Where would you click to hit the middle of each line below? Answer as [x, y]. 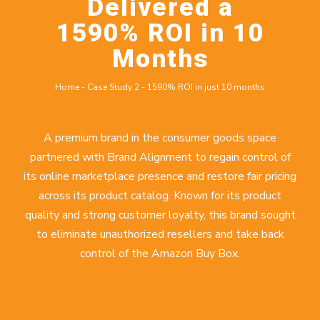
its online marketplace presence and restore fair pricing [160, 176]
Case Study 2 [113, 87]
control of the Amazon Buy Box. [160, 254]
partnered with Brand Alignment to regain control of [160, 157]
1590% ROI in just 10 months [206, 87]
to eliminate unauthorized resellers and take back [160, 234]
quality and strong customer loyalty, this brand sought [160, 215]
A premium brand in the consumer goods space [160, 138]
